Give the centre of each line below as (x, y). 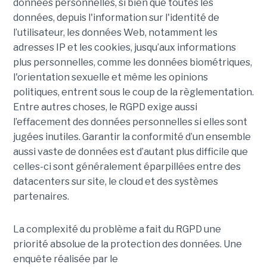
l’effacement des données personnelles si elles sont (130, 122)
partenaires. (41, 197)
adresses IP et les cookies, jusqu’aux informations (124, 48)
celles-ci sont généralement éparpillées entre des (127, 167)
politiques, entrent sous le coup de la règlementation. (133, 92)
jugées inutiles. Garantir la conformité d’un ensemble (132, 137)
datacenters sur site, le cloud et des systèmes (115, 182)
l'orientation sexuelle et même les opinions (110, 77)
